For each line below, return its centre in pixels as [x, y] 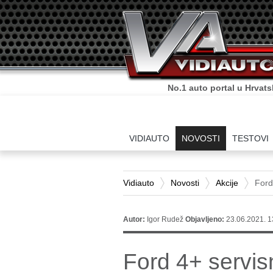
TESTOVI [250, 138]
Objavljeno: [206, 219]
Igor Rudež [165, 219]
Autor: [134, 219]
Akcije [227, 183]
